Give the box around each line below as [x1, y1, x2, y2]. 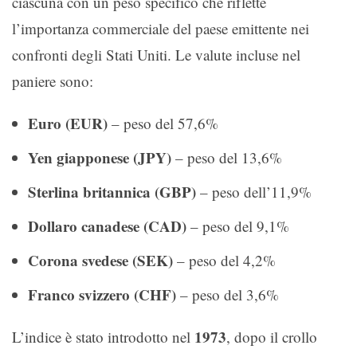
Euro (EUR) [28, 112, 108, 134]
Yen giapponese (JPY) [28, 147, 171, 168]
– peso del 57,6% [108, 113, 218, 133]
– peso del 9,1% [186, 216, 289, 236]
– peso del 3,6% [176, 284, 279, 304]
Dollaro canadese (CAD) [28, 215, 186, 237]
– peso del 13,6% [171, 147, 282, 167]
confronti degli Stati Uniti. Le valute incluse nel [12, 45, 300, 65]
